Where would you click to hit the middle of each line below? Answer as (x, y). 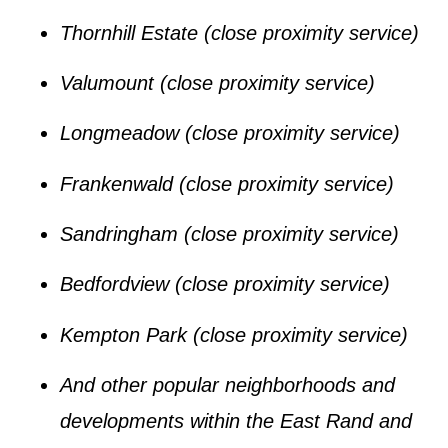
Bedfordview (114, 284)
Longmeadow (119, 133)
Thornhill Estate (129, 32)
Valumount (107, 82)
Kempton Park (123, 334)
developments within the (170, 421)
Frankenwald (116, 183)
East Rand (326, 421)
